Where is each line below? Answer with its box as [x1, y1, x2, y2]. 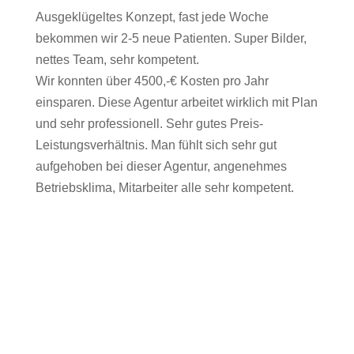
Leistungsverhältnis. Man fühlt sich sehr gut [35, 138, 277, 152]
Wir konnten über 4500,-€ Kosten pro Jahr [35, 74, 269, 88]
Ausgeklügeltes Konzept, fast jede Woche [35, 10, 269, 24]
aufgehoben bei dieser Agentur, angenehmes [35, 160, 287, 173]
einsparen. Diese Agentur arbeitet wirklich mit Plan [35, 96, 318, 109]
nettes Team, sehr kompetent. [35, 53, 199, 66]
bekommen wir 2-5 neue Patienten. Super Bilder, [35, 32, 307, 45]
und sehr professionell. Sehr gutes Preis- [35, 117, 263, 130]
